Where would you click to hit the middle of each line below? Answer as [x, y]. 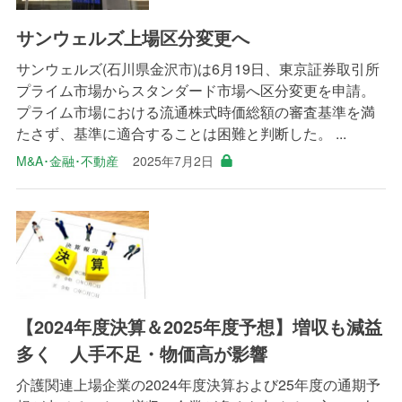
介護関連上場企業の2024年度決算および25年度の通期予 [198, 385]
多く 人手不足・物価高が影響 [141, 354]
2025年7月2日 [173, 160]
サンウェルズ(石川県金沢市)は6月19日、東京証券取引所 [197, 68]
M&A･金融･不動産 [67, 160]
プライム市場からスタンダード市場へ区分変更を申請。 [195, 90]
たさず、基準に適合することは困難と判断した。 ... [181, 133]
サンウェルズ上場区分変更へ [132, 37]
